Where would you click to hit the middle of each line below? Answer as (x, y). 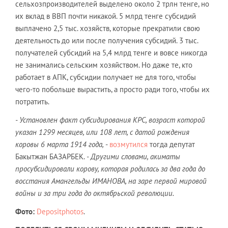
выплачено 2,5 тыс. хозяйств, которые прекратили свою (108, 28)
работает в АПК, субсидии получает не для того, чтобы (106, 77)
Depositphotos (60, 211)
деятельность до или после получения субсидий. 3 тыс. (107, 40)
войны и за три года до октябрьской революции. (95, 193)
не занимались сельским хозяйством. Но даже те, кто (104, 65)
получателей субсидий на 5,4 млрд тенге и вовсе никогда (111, 52)
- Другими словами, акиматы (133, 156)
